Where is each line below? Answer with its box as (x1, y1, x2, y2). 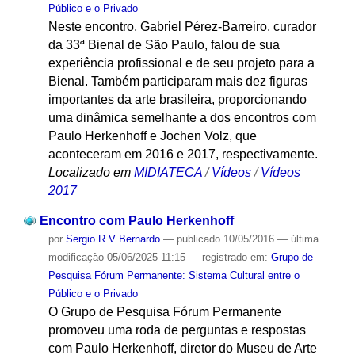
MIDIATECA (133, 165, 202, 179)
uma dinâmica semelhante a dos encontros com (48, 110, 316, 124)
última (290, 233, 319, 246)
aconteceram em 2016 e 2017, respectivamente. (48, 147, 318, 161)
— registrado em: (188, 251, 271, 264)
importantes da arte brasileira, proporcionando (48, 92, 307, 106)
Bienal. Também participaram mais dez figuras (48, 74, 307, 88)
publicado (176, 233, 220, 246)
